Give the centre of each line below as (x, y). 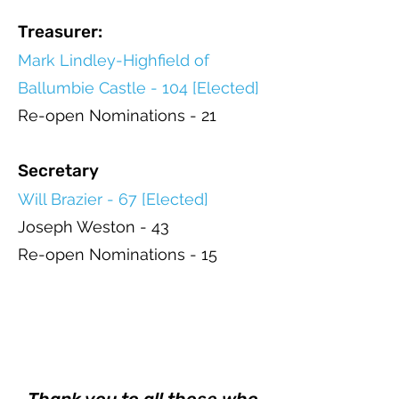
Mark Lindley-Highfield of (114, 60)
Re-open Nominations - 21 (117, 115)
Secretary (58, 171)
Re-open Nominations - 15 (118, 254)
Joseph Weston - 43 (94, 227)
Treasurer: (60, 32)
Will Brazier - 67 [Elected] (113, 199)
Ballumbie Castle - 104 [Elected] (138, 88)
